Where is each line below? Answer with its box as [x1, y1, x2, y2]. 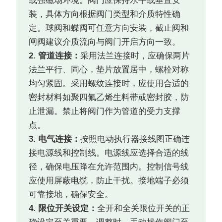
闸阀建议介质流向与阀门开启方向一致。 [29, 37, 181, 47]
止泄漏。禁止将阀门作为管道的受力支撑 [29, 107, 181, 116]
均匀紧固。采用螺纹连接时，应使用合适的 [29, 79, 189, 89]
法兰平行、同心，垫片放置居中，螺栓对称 [29, 65, 189, 75]
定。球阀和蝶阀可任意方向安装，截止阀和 [29, 23, 189, 33]
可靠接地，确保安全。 [29, 190, 113, 200]
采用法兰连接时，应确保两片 [80, 51, 190, 61]
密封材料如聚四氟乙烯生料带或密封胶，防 [29, 93, 189, 103]
